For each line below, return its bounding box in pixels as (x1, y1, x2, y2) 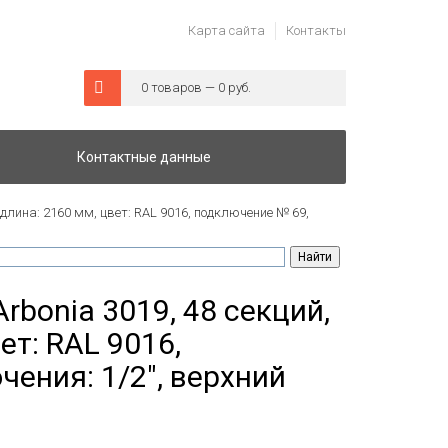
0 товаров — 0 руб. (140, 80, 251, 95)
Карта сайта (188, 23, 265, 38)
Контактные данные (77, 149, 211, 165)
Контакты (286, 23, 346, 38)
